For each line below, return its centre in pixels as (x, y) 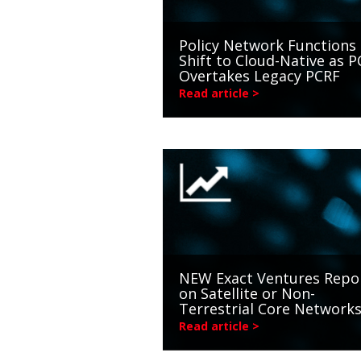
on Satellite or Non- (247, 294)
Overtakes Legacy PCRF (259, 75)
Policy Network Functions (268, 45)
